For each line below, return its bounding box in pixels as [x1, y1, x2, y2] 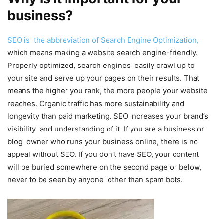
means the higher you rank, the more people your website [7, 86, 212, 95]
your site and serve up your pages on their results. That [7, 73, 199, 83]
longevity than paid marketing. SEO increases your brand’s [7, 111, 208, 121]
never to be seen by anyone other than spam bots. [7, 175, 183, 184]
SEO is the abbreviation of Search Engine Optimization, [7, 35, 198, 44]
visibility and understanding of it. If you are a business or [7, 124, 204, 133]
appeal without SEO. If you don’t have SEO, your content [7, 149, 199, 159]
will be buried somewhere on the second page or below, [7, 162, 201, 172]
